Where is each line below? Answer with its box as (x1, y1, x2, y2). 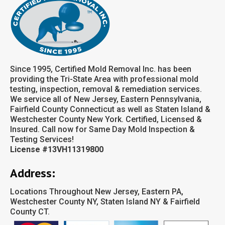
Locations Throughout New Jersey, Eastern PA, (10, 187, 183, 197)
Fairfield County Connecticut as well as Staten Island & (10, 104, 210, 115)
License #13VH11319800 (10, 145, 103, 155)
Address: (10, 165, 55, 181)
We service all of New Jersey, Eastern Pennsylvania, (10, 94, 201, 104)
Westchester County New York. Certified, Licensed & (10, 115, 202, 125)
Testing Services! (10, 135, 74, 145)
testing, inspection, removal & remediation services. (10, 84, 202, 94)
